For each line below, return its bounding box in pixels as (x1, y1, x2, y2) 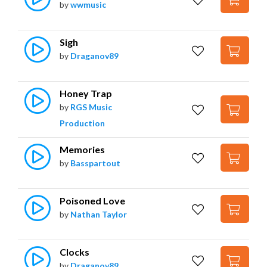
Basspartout (70, 157, 120, 168)
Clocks (60, 246, 89, 257)
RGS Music (70, 101, 112, 112)
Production (60, 117, 105, 128)
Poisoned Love (60, 194, 125, 206)
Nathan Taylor (70, 209, 127, 219)
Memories (60, 143, 105, 155)
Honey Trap (60, 87, 112, 99)
